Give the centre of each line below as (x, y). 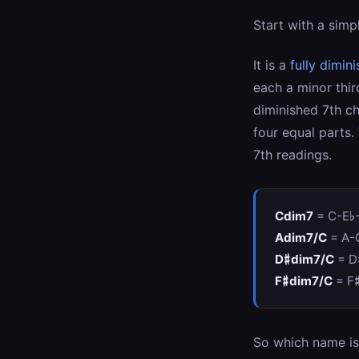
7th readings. (292, 155)
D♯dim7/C (305, 259)
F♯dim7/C (304, 281)
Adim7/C (301, 238)
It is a (272, 65)
